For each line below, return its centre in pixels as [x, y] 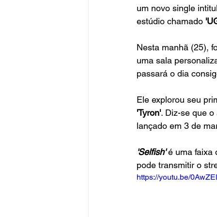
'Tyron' [149, 112]
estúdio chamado [170, 21]
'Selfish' [152, 152]
